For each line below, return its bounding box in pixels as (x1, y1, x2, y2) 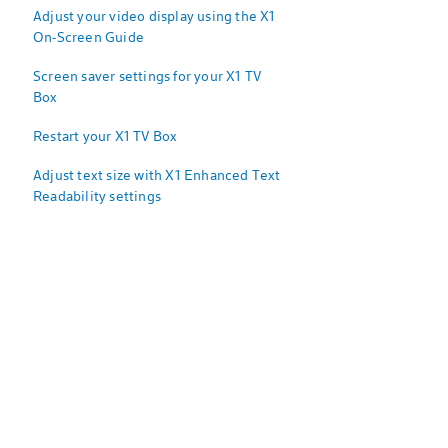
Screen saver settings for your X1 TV (33, 66, 262, 85)
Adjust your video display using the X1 (33, 6, 276, 25)
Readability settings (33, 186, 161, 205)
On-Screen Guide (33, 27, 144, 46)
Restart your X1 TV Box (33, 126, 178, 145)
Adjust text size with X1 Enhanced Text (33, 165, 281, 184)
